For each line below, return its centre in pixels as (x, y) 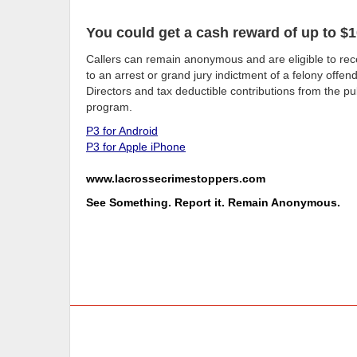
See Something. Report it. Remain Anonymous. (213, 202)
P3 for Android (122, 130)
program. (109, 106)
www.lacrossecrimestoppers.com (176, 178)
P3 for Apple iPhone (136, 146)
